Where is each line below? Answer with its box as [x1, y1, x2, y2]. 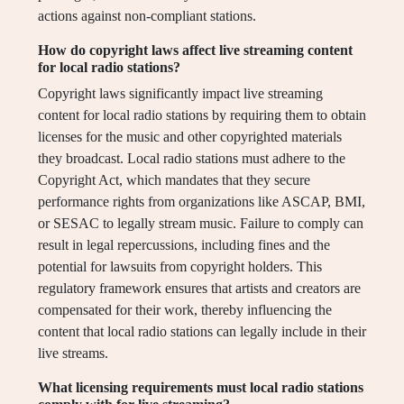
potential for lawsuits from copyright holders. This [38, 259, 322, 275]
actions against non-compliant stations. [38, 8, 256, 24]
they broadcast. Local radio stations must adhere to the [38, 151, 345, 167]
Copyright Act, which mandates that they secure [38, 172, 310, 188]
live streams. [38, 345, 108, 362]
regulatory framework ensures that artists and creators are [38, 280, 361, 297]
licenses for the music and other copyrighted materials [38, 129, 342, 145]
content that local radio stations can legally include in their [38, 324, 366, 340]
